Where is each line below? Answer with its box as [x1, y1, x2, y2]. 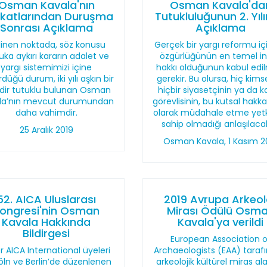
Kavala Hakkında [2, 215, 91, 229]
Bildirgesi [23, 226, 70, 241]
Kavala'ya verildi [178, 215, 264, 229]
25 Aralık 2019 [19, 124, 73, 136]
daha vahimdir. [15, 107, 77, 119]
